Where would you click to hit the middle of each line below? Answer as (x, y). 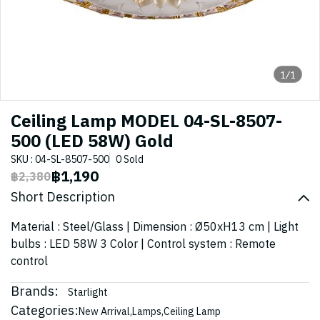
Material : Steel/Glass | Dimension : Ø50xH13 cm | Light (155, 227)
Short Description (63, 198)
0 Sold (130, 160)
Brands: (35, 292)
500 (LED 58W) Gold (92, 142)
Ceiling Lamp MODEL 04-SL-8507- (146, 122)
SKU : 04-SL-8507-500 (60, 160)
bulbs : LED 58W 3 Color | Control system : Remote (143, 245)
